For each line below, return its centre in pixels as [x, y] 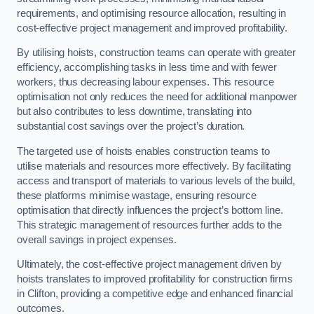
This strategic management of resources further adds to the [149, 225]
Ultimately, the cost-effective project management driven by [149, 265]
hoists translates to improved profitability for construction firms [155, 279]
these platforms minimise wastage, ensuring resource [137, 195]
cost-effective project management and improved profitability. [152, 28]
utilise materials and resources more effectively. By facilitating [154, 166]
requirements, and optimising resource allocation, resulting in [151, 13]
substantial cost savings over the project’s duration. [131, 127]
